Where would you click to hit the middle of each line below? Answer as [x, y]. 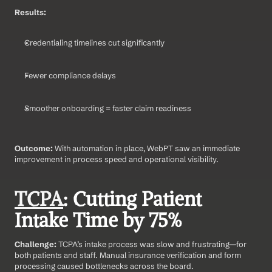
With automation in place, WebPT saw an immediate [147, 148]
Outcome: [35, 148]
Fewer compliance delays [70, 76]
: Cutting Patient [132, 199]
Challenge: [36, 244]
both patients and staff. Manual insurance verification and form [128, 255]
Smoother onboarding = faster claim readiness [108, 108]
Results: [30, 12]
